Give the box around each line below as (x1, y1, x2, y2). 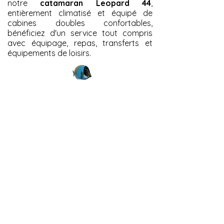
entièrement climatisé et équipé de (7, 8, 152, 18)
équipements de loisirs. (7, 48, 91, 58)
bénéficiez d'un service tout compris (7, 28, 152, 38)
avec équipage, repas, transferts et (7, 38, 152, 48)
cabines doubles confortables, (7, 18, 152, 28)
